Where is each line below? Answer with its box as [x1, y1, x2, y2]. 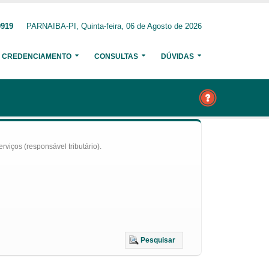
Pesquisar [141, 236, 175, 244]
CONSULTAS [94, 52, 138, 61]
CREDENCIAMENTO [2, 52, 71, 61]
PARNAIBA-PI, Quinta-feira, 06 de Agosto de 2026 [26, 22, 202, 31]
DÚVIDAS [161, 52, 194, 61]
